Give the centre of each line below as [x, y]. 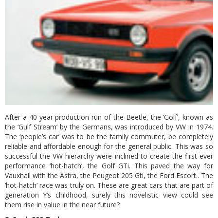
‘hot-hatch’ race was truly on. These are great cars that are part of [109, 185]
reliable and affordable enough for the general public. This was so [109, 146]
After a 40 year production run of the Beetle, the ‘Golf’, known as [109, 117]
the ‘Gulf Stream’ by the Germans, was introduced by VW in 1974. [109, 127]
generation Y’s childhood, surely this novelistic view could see [109, 195]
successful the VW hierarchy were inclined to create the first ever [109, 156]
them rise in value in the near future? [62, 205]
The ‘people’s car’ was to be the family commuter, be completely [109, 136]
